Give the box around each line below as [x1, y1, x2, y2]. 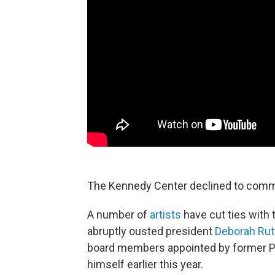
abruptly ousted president [87, 224, 215, 238]
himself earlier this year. [87, 257, 203, 271]
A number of [87, 207, 150, 221]
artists [150, 207, 181, 221]
